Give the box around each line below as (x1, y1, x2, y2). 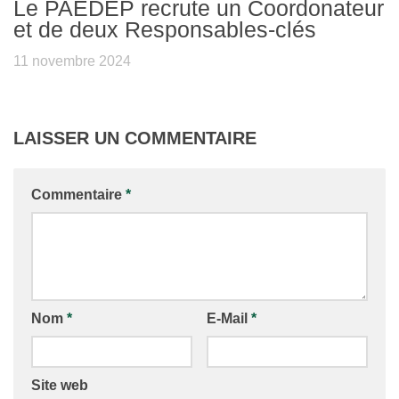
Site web (31, 378, 88, 394)
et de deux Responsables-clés (13, 17, 316, 43)
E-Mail (206, 311, 251, 327)
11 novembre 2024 (13, 53, 131, 69)
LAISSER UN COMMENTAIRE (13, 128, 256, 149)
